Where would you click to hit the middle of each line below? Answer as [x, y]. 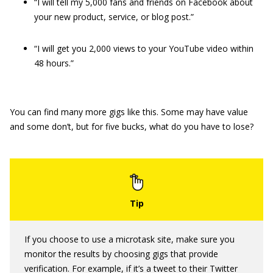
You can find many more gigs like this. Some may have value [129, 112]
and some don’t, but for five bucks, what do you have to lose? [132, 126]
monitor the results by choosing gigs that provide [121, 254]
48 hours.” [54, 63]
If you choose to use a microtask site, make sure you [129, 239]
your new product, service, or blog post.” [114, 17]
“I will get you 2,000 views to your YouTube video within [144, 48]
